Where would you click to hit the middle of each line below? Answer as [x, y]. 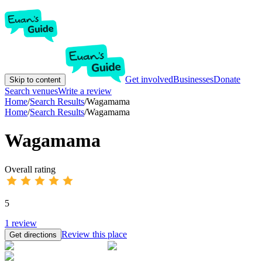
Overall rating [30, 169]
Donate [227, 79]
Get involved [149, 79]
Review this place [94, 234]
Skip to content [35, 80]
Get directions [33, 235]
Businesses [193, 79]
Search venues [31, 91]
